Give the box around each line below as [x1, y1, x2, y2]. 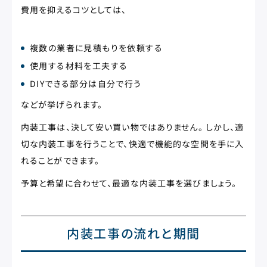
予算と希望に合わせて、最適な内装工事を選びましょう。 [21, 177, 237, 189]
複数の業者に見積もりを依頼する [30, 42, 163, 54]
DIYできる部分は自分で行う [30, 77, 142, 89]
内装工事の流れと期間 [67, 224, 200, 242]
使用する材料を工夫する [30, 60, 128, 72]
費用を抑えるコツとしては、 [21, 4, 127, 15]
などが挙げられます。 [21, 98, 103, 110]
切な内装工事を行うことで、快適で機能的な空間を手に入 [21, 138, 244, 150]
